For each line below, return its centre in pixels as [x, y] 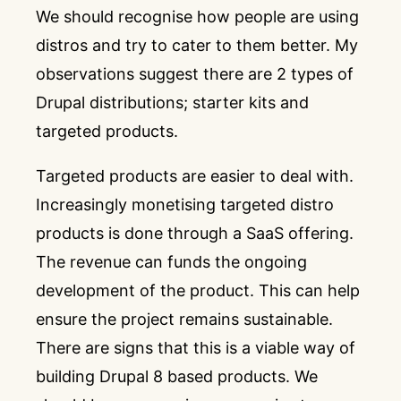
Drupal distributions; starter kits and [172, 102]
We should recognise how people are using [197, 17]
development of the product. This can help [198, 290]
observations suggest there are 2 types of [195, 74]
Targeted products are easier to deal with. [195, 176]
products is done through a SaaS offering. [195, 233]
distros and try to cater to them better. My [197, 45]
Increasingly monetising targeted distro [185, 205]
